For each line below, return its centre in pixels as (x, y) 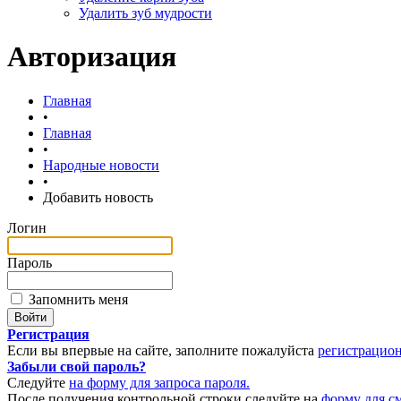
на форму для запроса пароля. (159, 382)
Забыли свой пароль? (77, 366)
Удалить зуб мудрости (145, 13)
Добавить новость (98, 197)
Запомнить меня (77, 299)
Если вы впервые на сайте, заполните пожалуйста (162, 350)
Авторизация (92, 57)
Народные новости (101, 165)
